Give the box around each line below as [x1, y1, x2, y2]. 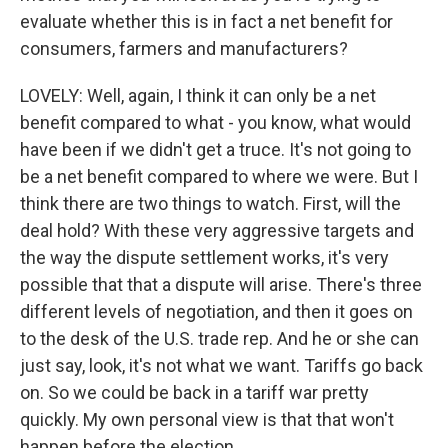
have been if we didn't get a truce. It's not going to [20, 139, 411, 160]
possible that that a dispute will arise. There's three [20, 274, 422, 295]
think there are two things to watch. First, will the [20, 193, 401, 214]
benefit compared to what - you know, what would [20, 112, 411, 133]
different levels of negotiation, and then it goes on [20, 301, 413, 322]
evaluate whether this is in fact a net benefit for [20, 11, 393, 32]
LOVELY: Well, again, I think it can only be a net [20, 85, 376, 106]
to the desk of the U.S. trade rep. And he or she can [20, 328, 419, 349]
